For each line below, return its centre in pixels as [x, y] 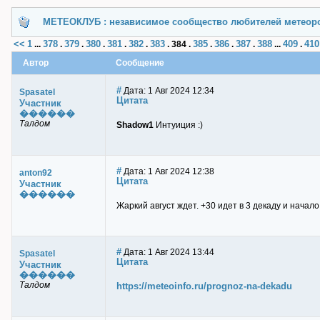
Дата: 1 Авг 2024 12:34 [168, 91]
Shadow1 [135, 125]
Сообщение [140, 63]
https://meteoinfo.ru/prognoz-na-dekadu [204, 286]
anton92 [36, 173]
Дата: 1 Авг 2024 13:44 [168, 252]
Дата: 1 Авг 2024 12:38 [168, 171]
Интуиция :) [178, 125]
